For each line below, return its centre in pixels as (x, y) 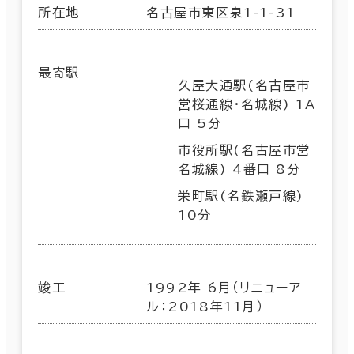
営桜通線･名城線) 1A (247, 104)
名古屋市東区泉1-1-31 (221, 12)
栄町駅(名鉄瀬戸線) (241, 196)
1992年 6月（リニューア (224, 287)
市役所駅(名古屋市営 (245, 150)
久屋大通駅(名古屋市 (245, 85)
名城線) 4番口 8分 (239, 169)
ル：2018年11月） (205, 306)
